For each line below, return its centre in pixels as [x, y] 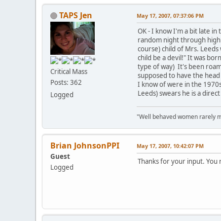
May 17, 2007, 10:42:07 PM [170, 146]
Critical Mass [69, 72]
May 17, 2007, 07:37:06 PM [170, 15]
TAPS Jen [76, 15]
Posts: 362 [66, 83]
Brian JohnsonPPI [85, 145]
